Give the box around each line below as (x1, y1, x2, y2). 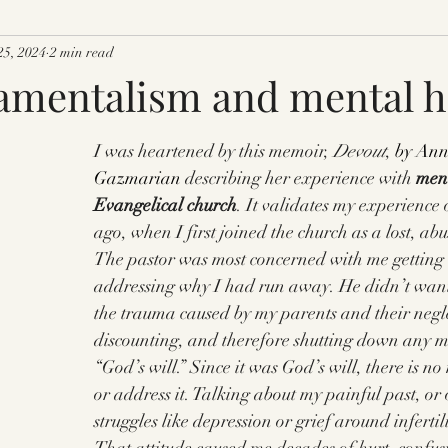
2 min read (50, 43, 114, 61)
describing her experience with (181, 167, 416, 189)
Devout (333, 140, 386, 162)
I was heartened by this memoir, (94, 140, 333, 162)
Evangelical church (94, 194, 237, 216)
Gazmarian (94, 167, 181, 189)
